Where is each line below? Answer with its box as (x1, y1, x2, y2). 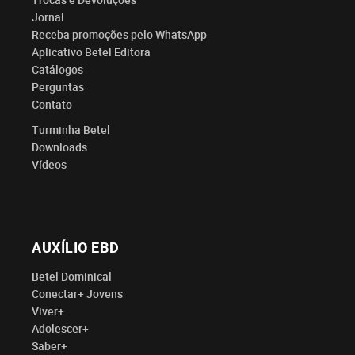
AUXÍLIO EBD (32, 238, 120, 259)
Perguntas (32, 79, 84, 96)
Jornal (32, 10, 64, 26)
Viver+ (32, 303, 64, 320)
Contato (32, 97, 72, 113)
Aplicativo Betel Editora (32, 44, 151, 61)
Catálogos (32, 62, 83, 78)
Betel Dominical (32, 269, 112, 285)
